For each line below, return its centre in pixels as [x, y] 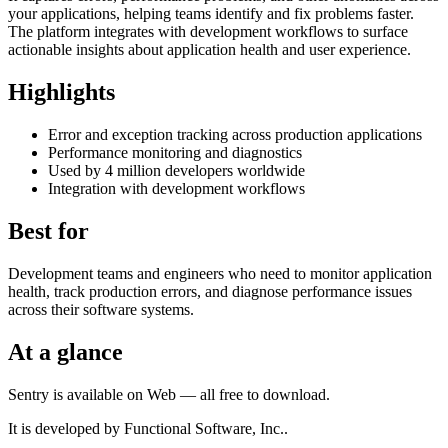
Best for [48, 230]
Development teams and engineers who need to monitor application [220, 273]
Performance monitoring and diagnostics [175, 152]
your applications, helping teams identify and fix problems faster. [211, 14]
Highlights [61, 92]
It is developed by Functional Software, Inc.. [148, 428]
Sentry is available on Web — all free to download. [169, 394]
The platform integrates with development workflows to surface [208, 32]
